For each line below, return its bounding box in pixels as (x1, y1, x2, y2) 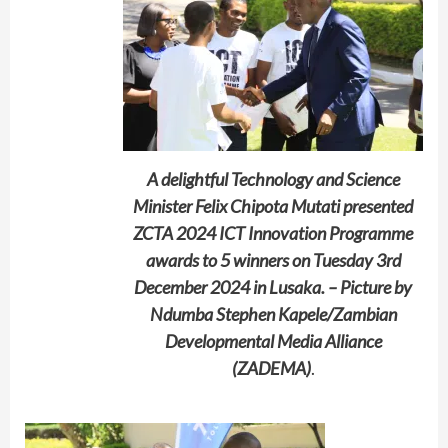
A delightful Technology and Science (146, 167, 400, 190)
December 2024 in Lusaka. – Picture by (134, 275, 412, 298)
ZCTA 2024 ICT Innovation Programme (133, 221, 413, 244)
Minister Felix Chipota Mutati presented (133, 194, 413, 217)
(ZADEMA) (231, 356, 311, 379)
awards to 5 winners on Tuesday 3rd (145, 248, 401, 271)
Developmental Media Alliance (164, 329, 382, 352)
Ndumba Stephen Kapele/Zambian (149, 302, 397, 325)
